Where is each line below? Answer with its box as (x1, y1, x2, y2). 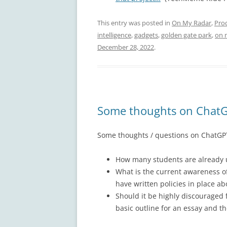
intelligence (97, 30, 131, 40)
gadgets (134, 30, 158, 40)
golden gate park (161, 30, 212, 40)
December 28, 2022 (97, 42, 154, 52)
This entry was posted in (97, 18, 172, 27)
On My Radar (172, 18, 211, 27)
